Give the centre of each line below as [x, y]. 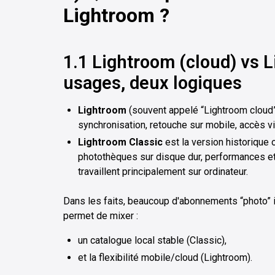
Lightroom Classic [120, 142]
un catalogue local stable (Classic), [152, 240]
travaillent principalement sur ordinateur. [163, 171]
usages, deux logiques [153, 83]
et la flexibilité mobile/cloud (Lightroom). [165, 257]
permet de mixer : [101, 215]
